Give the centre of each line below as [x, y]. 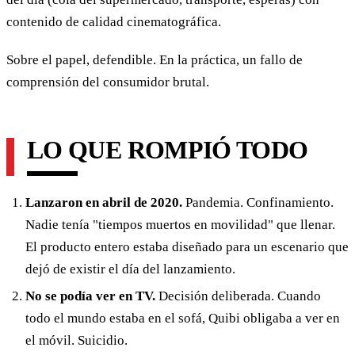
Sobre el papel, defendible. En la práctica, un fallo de [155, 59]
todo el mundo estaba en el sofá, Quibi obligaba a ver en [183, 319]
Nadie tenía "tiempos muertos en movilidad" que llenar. [180, 224]
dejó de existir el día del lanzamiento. [130, 269]
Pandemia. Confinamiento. [258, 202]
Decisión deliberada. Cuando [238, 296]
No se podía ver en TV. [90, 296]
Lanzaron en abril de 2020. [104, 202]
